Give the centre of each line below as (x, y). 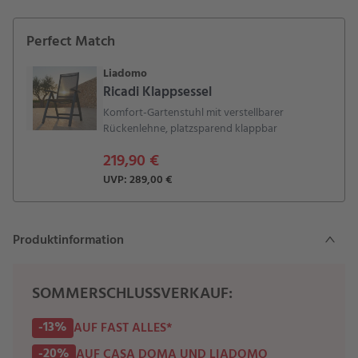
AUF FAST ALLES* (123, 328)
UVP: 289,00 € (138, 180)
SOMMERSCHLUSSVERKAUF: (132, 294)
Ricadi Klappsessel (157, 92)
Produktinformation (68, 241)
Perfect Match (71, 42)
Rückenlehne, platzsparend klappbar (190, 129)
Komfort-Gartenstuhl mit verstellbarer (193, 113)
